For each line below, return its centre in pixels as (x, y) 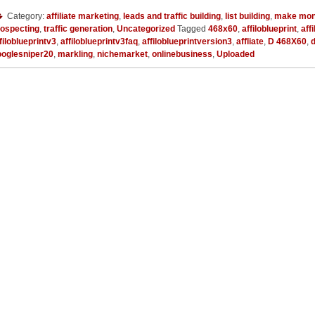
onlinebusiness (182, 54)
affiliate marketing (83, 16)
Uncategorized (146, 28)
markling (75, 54)
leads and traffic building (172, 16)
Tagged (192, 28)
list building (247, 16)
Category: (26, 16)
